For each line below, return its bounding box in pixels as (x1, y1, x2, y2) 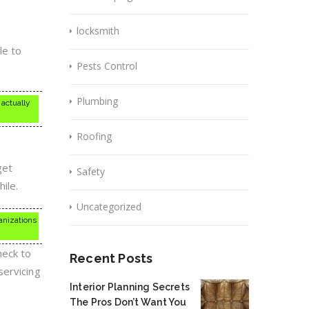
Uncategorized (77, 200, 141, 213)
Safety (77, 165, 105, 178)
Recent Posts (70, 251, 153, 266)
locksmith (77, 24, 119, 37)
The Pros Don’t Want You (70, 297, 187, 308)
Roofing (77, 130, 112, 143)
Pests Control (77, 59, 137, 72)
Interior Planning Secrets (70, 281, 190, 292)
